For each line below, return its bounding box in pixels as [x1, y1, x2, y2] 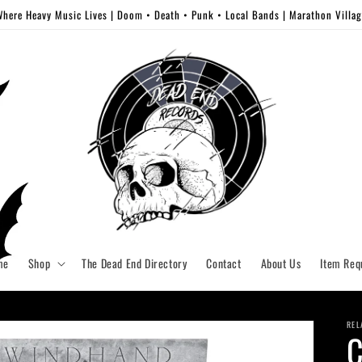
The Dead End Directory [82, 255, 187, 272]
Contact [206, 255, 242, 272]
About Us [260, 255, 301, 272]
